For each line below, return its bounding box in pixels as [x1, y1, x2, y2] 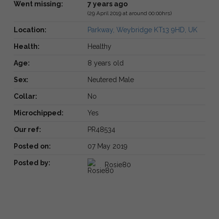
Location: [14, 25, 46, 34]
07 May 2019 [87, 142, 128, 150]
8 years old [87, 59, 124, 67]
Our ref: [14, 125, 41, 133]
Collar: [14, 92, 37, 100]
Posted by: [14, 158, 50, 167]
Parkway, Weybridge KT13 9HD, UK [87, 25, 197, 34]
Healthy [87, 42, 111, 50]
